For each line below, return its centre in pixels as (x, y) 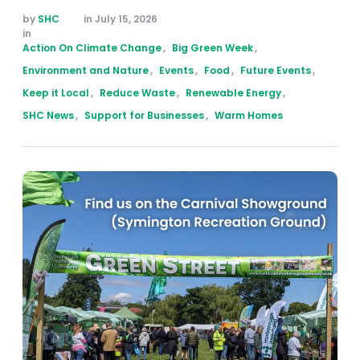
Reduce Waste (137, 93)
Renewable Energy (233, 93)
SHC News (48, 116)
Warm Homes (249, 116)
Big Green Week (213, 48)
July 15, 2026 (126, 19)
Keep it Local (56, 93)
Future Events (276, 71)
